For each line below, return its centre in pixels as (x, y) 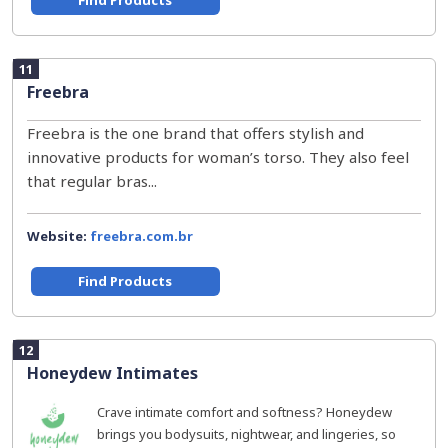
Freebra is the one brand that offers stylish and (195, 133)
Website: (58, 236)
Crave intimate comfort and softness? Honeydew (244, 412)
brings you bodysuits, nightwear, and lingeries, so (246, 434)
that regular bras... (92, 181)
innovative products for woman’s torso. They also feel (218, 157)
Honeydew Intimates (112, 373)
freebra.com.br (141, 236)
